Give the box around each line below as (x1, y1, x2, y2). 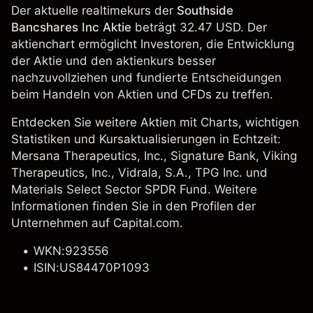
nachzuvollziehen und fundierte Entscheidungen (11, 71, 282, 85)
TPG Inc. (195, 166, 242, 180)
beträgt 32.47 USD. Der (131, 20, 267, 34)
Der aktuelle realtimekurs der (11, 3, 177, 17)
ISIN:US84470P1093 (34, 261, 150, 275)
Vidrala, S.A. (118, 166, 188, 180)
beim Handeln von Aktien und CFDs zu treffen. (11, 87, 273, 101)
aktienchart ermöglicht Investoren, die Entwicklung (11, 37, 294, 51)
